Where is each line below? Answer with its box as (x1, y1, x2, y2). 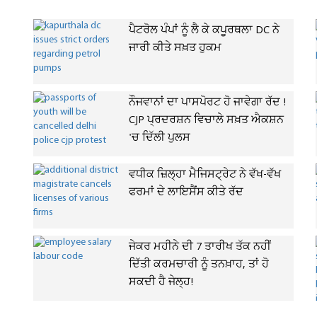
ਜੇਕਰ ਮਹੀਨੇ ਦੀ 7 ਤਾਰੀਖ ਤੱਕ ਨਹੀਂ (129, 239, 271, 255)
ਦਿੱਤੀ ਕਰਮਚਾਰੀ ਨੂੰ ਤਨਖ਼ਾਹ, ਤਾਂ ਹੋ (129, 257, 269, 272)
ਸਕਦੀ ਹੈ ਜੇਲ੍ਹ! (129, 275, 193, 290)
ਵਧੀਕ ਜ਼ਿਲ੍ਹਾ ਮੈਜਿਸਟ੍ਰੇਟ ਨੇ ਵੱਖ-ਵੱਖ (129, 167, 281, 183)
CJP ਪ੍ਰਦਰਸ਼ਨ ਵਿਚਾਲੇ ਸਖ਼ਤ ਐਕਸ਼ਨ (129, 113, 284, 128)
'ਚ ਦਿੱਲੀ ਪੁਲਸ (129, 130, 190, 146)
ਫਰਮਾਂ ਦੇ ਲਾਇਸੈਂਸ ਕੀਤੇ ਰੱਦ (129, 185, 243, 200)
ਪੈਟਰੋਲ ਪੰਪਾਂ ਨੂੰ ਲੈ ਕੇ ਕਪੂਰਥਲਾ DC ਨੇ (129, 23, 279, 38)
